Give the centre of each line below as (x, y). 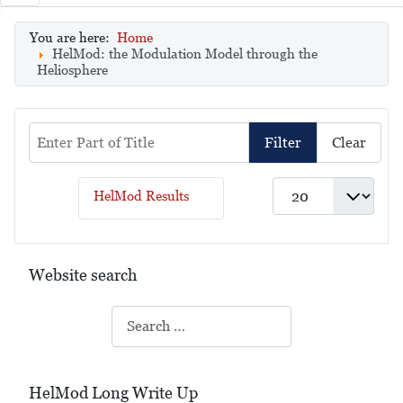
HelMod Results (141, 196)
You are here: (73, 37)
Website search (83, 275)
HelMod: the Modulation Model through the (185, 54)
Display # (302, 187)
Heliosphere (72, 70)
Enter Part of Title (87, 132)
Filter (283, 142)
